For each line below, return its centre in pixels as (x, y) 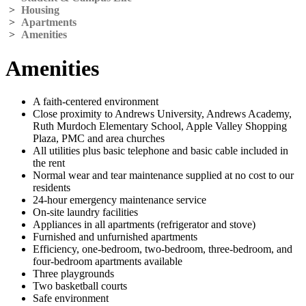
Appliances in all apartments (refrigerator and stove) (144, 225)
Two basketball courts (80, 286)
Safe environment (71, 298)
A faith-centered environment (96, 102)
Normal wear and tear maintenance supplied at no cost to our (163, 176)
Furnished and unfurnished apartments (115, 237)
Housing (40, 10)
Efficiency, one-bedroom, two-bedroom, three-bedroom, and (163, 249)
